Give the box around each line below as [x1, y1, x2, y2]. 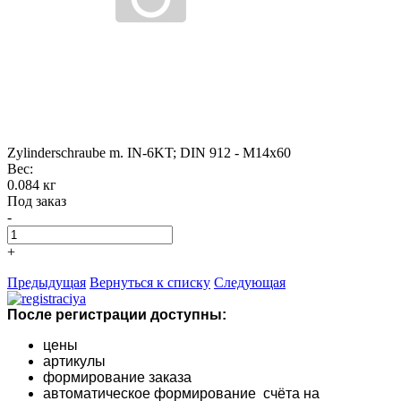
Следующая [214, 274, 286, 290]
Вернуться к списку [90, 274, 210, 290]
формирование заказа [43, 369, 192, 385]
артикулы [43, 353, 109, 369]
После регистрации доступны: [7, 306, 226, 322]
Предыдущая [7, 274, 86, 290]
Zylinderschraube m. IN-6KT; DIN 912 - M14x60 [7, 144, 291, 160]
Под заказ [7, 192, 66, 209]
